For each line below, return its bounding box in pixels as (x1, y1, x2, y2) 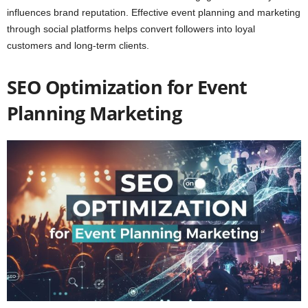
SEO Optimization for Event (7, 74, 247, 100)
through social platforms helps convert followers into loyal (7, 23, 255, 35)
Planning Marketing (7, 100, 186, 126)
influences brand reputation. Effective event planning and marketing (7, 7, 300, 19)
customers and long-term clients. (7, 40, 149, 52)
